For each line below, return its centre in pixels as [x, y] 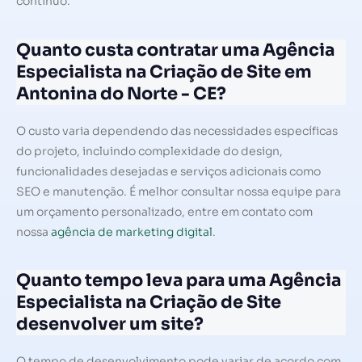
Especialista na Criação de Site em [164, 72]
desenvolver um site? [110, 324]
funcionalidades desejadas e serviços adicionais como [168, 171]
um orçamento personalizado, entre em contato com [164, 211]
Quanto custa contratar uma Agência [175, 50]
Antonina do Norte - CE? [121, 93]
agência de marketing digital [132, 232]
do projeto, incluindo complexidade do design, [149, 151]
